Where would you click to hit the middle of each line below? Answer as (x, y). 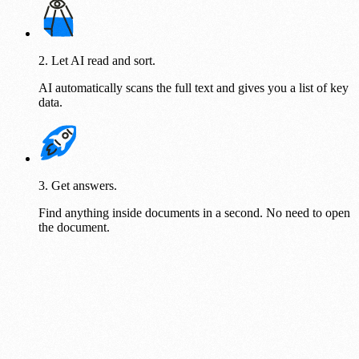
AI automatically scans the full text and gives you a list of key (194, 88)
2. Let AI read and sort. (97, 61)
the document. (74, 228)
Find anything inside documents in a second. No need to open (194, 213)
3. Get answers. (78, 186)
